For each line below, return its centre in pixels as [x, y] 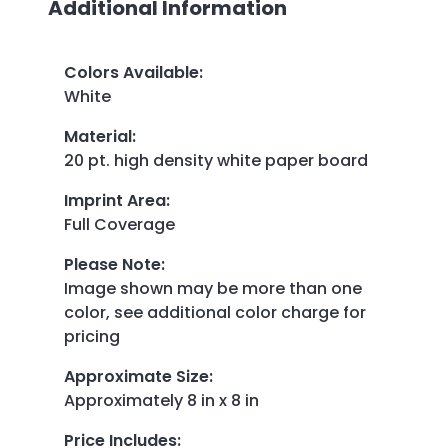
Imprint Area [115, 200]
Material [98, 136]
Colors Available [131, 72]
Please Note [112, 264]
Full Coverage [119, 224]
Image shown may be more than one [213, 288]
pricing [92, 336]
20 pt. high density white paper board [218, 160]
